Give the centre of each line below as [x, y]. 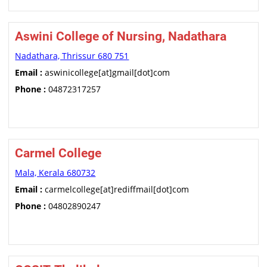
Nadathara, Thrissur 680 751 [72, 56]
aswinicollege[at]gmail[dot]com [106, 72]
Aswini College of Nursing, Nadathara [121, 36]
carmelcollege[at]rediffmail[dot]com [116, 189]
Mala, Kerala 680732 [55, 173]
